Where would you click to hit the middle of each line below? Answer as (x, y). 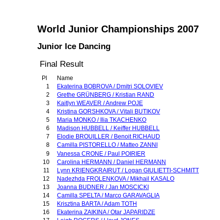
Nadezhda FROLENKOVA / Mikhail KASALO (116, 179)
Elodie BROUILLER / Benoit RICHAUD (109, 137)
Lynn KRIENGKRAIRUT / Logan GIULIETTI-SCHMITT (128, 170)
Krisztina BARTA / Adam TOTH (97, 204)
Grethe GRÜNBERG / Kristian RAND (106, 95)
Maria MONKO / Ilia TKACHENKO (102, 120)
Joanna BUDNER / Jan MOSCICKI (103, 187)
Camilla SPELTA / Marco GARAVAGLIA (108, 195)
